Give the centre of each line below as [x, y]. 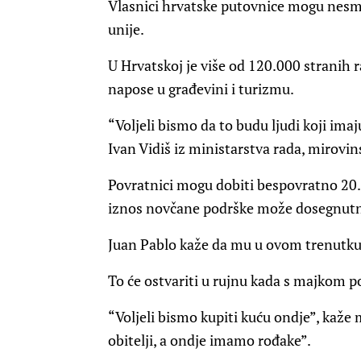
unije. [126, 29]
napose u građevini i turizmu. [201, 89]
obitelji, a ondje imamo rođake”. [210, 340]
